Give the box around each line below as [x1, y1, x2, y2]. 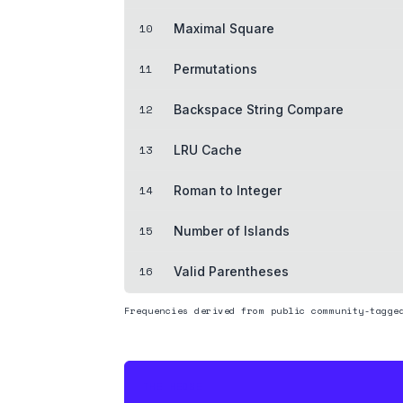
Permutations [174, 60, 257, 76]
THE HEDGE [143, 379, 203, 393]
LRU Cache [174, 141, 242, 157]
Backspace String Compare [174, 101, 344, 117]
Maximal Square [174, 20, 274, 36]
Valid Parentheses [174, 263, 289, 279]
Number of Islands [174, 222, 290, 238]
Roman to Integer [174, 182, 282, 198]
